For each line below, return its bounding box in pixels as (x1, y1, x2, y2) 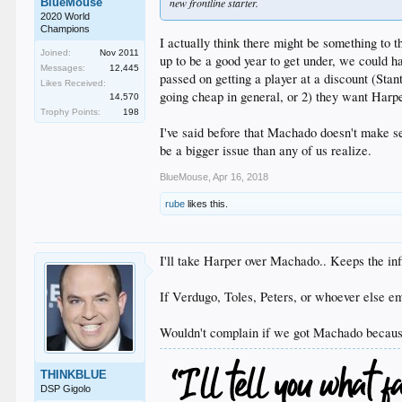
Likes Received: (40, 78, 107, 89)
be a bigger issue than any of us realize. (160, 141, 372, 159)
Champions (40, 23, 91, 35)
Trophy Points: (40, 107, 101, 118)
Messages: (40, 63, 86, 74)
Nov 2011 (100, 48, 140, 58)
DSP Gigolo (40, 382, 92, 394)
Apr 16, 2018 (213, 170, 269, 182)
